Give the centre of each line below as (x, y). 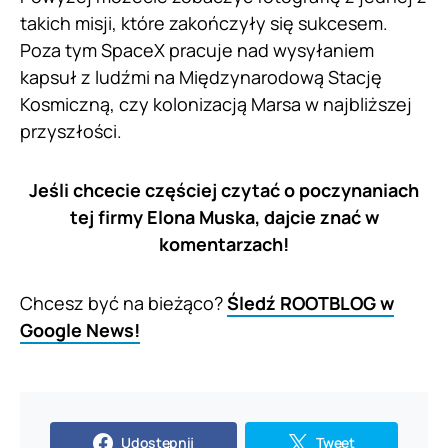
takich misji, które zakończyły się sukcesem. (204, 22)
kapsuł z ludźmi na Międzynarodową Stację (201, 76)
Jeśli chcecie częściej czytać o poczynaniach (224, 189)
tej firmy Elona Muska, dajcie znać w (224, 216)
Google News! (80, 329)
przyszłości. (71, 130)
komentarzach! (224, 243)
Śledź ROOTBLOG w (310, 302)
